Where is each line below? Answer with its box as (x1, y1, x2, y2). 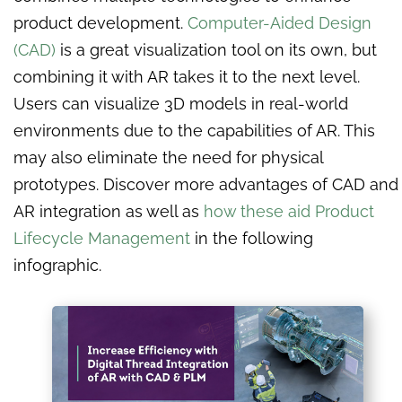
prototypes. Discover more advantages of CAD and (13, 175, 398, 195)
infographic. (13, 256, 106, 275)
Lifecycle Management (13, 229, 190, 249)
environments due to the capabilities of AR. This (13, 121, 375, 141)
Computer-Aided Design (188, 13, 371, 33)
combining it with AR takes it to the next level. (13, 67, 360, 87)
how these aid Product (204, 202, 374, 222)
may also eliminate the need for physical (13, 148, 323, 168)
